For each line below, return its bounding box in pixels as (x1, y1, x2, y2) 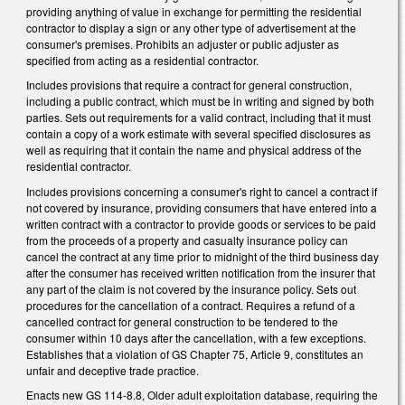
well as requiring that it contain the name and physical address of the (26, 142, 362, 158)
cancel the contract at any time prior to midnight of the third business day (26, 248, 379, 264)
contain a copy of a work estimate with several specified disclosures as (26, 126, 371, 142)
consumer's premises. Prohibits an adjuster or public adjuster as (26, 35, 339, 52)
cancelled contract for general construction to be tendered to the (26, 313, 338, 329)
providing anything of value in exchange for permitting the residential (26, 3, 362, 19)
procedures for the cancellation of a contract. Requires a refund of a (26, 297, 355, 313)
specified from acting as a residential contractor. (26, 52, 261, 68)
